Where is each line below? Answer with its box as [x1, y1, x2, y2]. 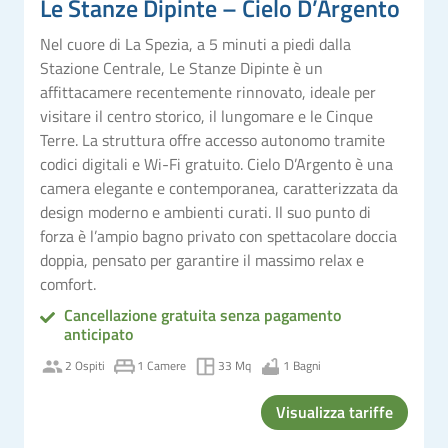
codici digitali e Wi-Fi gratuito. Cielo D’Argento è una [40, 151, 393, 176]
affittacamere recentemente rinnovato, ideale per [40, 79, 376, 104]
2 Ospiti [65, 356, 105, 375]
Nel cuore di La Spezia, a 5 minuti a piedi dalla [40, 31, 351, 56]
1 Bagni [283, 356, 321, 375]
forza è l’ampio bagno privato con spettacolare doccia [40, 223, 397, 248]
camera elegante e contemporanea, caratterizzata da [40, 175, 398, 200]
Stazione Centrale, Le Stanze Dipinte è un [40, 55, 323, 80]
